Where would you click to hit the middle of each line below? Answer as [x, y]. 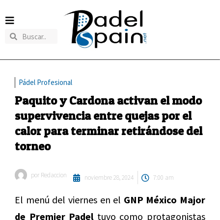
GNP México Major [164, 200]
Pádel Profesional [45, 82]
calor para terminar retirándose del [109, 131]
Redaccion [53, 175]
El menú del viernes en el [69, 200]
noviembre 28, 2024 [109, 178]
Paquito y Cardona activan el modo [108, 101]
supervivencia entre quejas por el [103, 116]
